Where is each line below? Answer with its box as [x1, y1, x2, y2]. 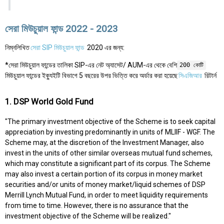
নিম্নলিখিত [5, 43, 29, 51]
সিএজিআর [178, 71, 202, 79]
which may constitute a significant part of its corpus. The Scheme [5, 159, 210, 168]
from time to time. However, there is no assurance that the [5, 201, 188, 210]
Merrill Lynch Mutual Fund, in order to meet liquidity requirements [5, 191, 208, 199]
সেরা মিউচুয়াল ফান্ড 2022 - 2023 [5, 23, 118, 35]
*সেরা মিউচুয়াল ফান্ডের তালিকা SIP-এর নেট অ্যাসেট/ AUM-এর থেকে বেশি [5, 60, 177, 69]
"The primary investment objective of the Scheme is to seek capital [5, 117, 215, 126]
